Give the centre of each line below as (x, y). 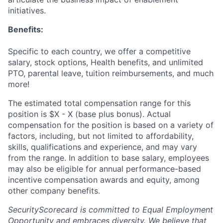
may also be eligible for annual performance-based (105, 168)
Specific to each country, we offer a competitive (99, 51)
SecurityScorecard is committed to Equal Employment (111, 209)
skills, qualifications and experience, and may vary (103, 147)
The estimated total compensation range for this (99, 103)
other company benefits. (54, 190)
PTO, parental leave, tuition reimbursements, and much (111, 73)
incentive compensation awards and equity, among (104, 179)
